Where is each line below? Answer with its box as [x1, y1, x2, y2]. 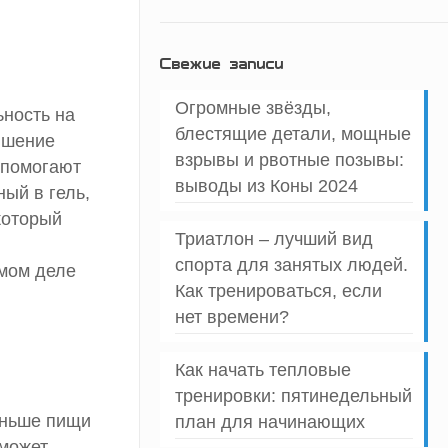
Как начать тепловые [174, 360, 351, 381]
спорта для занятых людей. [174, 255, 408, 276]
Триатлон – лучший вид [174, 229, 373, 250]
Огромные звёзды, [174, 98, 331, 119]
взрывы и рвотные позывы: [174, 150, 404, 171]
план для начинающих [174, 412, 365, 433]
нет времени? [174, 307, 289, 328]
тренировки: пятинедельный [174, 386, 412, 407]
